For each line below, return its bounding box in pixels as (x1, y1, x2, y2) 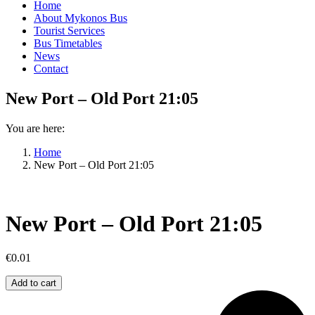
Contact (34, 63, 68, 75)
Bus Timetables (34, 37, 102, 50)
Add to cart (11, 278, 56, 289)
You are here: (6, 122, 65, 135)
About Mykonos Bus (34, 12, 127, 25)
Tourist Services (34, 25, 105, 37)
